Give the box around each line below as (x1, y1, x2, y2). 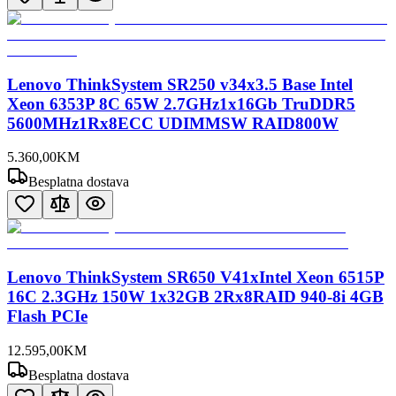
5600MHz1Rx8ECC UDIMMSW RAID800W (7, 113, 339, 133)
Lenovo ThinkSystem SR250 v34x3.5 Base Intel (7, 74, 353, 94)
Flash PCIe (7, 307, 88, 326)
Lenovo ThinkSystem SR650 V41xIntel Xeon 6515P (7, 268, 385, 287)
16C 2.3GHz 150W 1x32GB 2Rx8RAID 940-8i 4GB (7, 287, 384, 307)
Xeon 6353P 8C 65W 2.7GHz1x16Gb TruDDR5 (7, 94, 355, 113)
